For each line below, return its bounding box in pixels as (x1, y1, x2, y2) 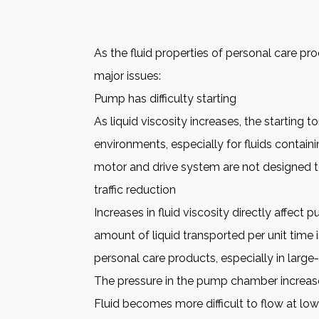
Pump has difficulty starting (94, 91, 236, 105)
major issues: (94, 68, 161, 83)
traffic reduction (94, 182, 176, 197)
